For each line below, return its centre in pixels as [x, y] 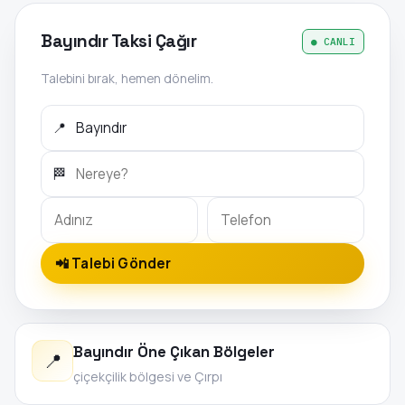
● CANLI [333, 41]
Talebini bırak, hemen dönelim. [127, 78]
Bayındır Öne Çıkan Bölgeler [174, 351]
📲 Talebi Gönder [113, 263]
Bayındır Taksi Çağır [119, 41]
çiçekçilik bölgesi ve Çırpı [148, 376]
